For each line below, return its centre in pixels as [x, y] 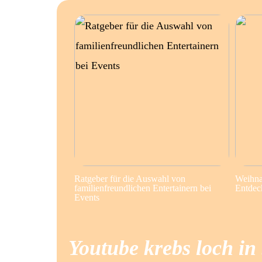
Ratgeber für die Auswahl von [130, 178]
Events [87, 197]
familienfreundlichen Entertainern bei [143, 188]
